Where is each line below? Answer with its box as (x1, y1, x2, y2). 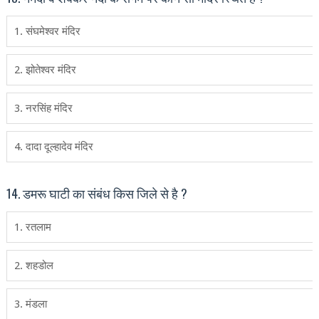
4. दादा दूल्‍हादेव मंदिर (14, 140, 93, 153)
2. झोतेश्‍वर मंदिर (14, 63, 76, 76)
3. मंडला (14, 298, 47, 310)
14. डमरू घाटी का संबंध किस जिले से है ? (6, 184, 187, 202)
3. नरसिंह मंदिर (14, 102, 73, 115)
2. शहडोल (14, 259, 53, 272)
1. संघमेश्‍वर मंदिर (14, 25, 80, 38)
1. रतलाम (14, 221, 51, 234)
